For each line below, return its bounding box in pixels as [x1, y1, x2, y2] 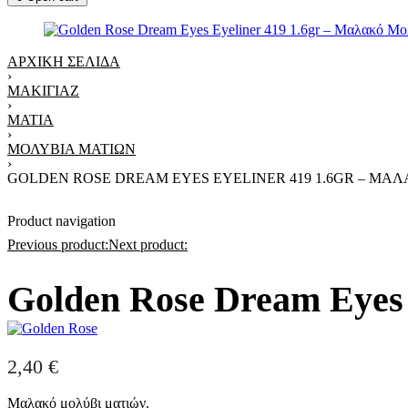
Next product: [108, 237, 188, 252]
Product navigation [7, 213, 116, 229]
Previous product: [7, 237, 108, 252]
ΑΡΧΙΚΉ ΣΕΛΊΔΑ [7, 54, 120, 69]
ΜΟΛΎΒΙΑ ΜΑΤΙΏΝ [7, 141, 136, 157]
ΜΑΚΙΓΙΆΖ [7, 83, 79, 98]
